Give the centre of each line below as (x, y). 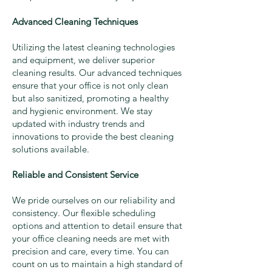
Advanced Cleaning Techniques (75, 22)
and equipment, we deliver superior (83, 60)
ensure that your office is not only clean (90, 86)
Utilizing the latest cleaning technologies (93, 47)
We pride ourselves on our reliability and (93, 200)
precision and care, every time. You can (90, 251)
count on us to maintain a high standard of (97, 264)
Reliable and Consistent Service (75, 175)
